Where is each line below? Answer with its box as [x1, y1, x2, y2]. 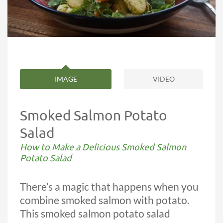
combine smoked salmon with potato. [20, 194, 189, 207]
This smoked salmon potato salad [20, 207, 170, 221]
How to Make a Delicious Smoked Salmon [20, 141, 186, 152]
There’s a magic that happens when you [20, 180, 199, 194]
